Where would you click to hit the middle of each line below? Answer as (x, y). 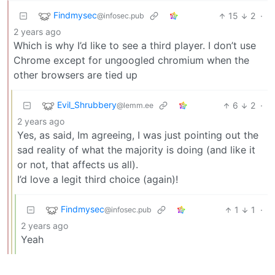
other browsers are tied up (76, 75)
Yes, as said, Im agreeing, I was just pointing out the (138, 135)
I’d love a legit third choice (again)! (98, 180)
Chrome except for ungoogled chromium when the (131, 60)
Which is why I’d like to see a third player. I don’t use (135, 46)
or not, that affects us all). (78, 165)
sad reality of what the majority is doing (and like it (136, 150)
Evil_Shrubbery (87, 105)
